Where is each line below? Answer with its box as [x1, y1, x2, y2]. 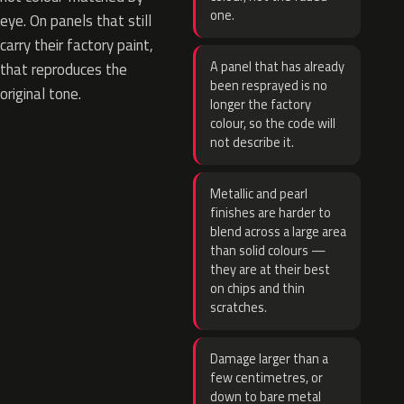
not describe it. [210, 133, 294, 152]
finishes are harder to [210, 203, 331, 223]
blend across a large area [210, 222, 346, 242]
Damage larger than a [210, 349, 328, 369]
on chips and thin [210, 279, 305, 298]
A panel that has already [210, 57, 344, 77]
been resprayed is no [210, 76, 327, 96]
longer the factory [210, 95, 311, 115]
